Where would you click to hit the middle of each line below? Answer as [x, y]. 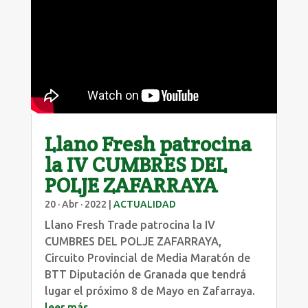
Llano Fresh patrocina [148, 144]
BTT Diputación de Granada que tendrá [145, 274]
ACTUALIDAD [144, 204]
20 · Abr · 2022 [75, 204]
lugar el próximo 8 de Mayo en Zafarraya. [150, 290]
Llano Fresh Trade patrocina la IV [130, 224]
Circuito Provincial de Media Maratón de [147, 257]
